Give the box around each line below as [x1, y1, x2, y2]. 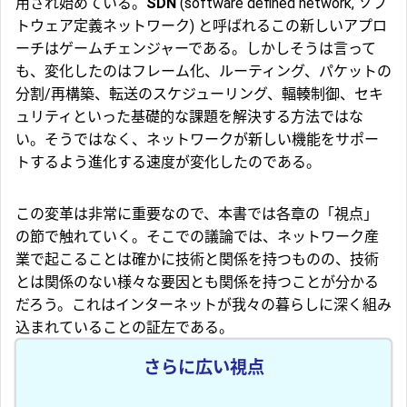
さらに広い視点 [143, 357, 264, 379]
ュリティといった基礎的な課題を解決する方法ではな [15, 108, 363, 126]
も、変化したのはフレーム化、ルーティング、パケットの [15, 63, 392, 81]
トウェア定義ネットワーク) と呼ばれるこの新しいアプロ [15, 17, 387, 35]
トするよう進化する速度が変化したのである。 [15, 154, 321, 172]
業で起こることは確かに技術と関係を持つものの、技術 [15, 251, 379, 269]
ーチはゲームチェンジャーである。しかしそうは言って [15, 40, 376, 58]
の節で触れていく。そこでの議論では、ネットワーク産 [15, 228, 379, 246]
